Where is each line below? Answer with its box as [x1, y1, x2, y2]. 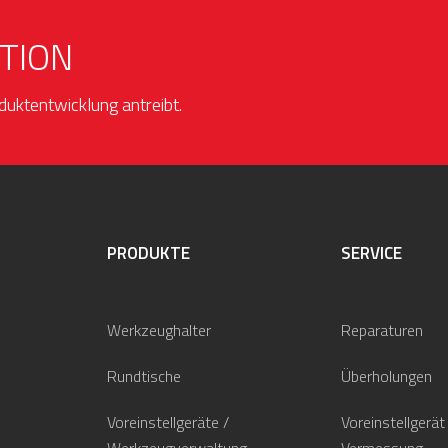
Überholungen [341, 364, 432, 388]
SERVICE [341, 240, 402, 266]
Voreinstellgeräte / [107, 410, 229, 434]
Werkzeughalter [107, 318, 211, 342]
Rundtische [107, 364, 181, 388]
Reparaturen [341, 318, 423, 342]
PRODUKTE [107, 240, 190, 266]
